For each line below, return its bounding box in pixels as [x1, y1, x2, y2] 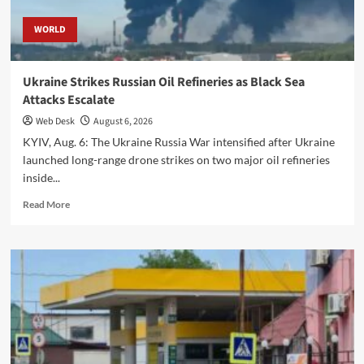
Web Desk [35, 114, 75, 128]
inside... [22, 170, 60, 184]
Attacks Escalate [22, 90, 115, 109]
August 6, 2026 [93, 114, 153, 128]
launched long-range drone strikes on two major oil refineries [22, 152, 330, 167]
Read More [22, 197, 70, 210]
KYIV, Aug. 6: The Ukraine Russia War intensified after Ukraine [22, 134, 335, 149]
